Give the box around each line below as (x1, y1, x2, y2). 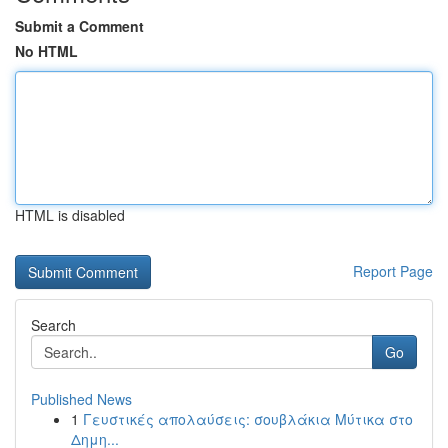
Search (31, 315, 76, 335)
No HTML (15, 41, 78, 61)
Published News (31, 389, 132, 409)
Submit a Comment (15, 16, 144, 36)
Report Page (353, 261, 433, 281)
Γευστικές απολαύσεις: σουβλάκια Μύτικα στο (83, 409, 413, 429)
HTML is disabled (15, 205, 125, 225)
